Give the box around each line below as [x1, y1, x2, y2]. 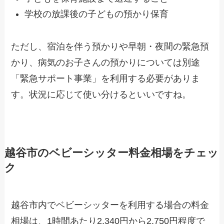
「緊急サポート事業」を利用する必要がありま [11, 73, 200, 83]
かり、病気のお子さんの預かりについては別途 [11, 57, 200, 67]
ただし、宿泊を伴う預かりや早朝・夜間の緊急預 [11, 41, 209, 51]
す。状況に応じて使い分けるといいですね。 [11, 89, 191, 99]
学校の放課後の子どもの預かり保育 [24, 8, 169, 19]
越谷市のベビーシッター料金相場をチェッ [4, 146, 218, 159]
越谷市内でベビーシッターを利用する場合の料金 [11, 199, 209, 210]
